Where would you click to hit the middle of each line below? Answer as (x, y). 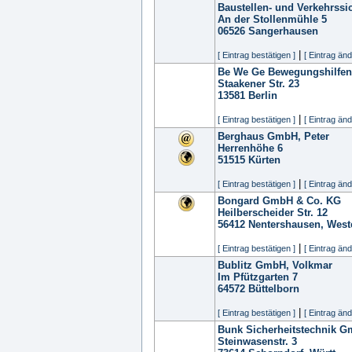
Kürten (264, 160)
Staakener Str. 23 (258, 84)
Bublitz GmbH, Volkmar (275, 265)
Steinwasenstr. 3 (257, 341)
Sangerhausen (283, 31)
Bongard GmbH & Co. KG (279, 201)
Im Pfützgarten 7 (258, 277)
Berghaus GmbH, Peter (273, 136)
